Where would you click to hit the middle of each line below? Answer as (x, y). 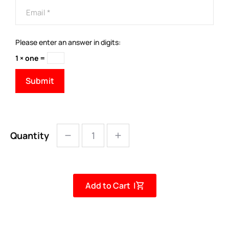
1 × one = (31, 58)
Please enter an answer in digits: (68, 42)
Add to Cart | (110, 186)
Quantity (30, 136)
